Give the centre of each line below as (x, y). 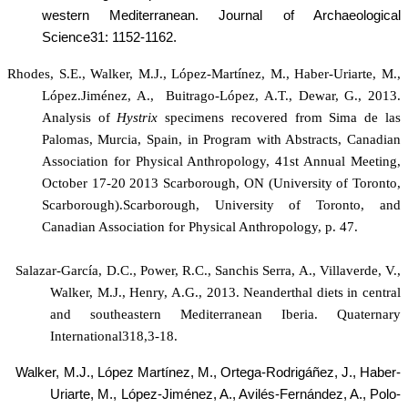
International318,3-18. (114, 336)
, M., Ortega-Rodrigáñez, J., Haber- (296, 372)
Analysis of (79, 117)
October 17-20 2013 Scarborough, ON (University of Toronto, (221, 183)
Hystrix (138, 117)
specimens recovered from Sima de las (280, 117)
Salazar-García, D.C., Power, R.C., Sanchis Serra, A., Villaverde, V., (208, 270)
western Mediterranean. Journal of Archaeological (221, 15)
